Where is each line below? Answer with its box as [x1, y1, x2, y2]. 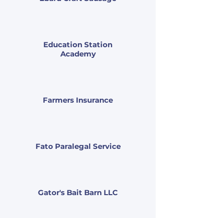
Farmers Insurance [43, 95, 113, 105]
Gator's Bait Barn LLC [38, 188, 118, 197]
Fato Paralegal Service [35, 142, 121, 151]
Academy [60, 49, 96, 58]
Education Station [43, 40, 112, 49]
